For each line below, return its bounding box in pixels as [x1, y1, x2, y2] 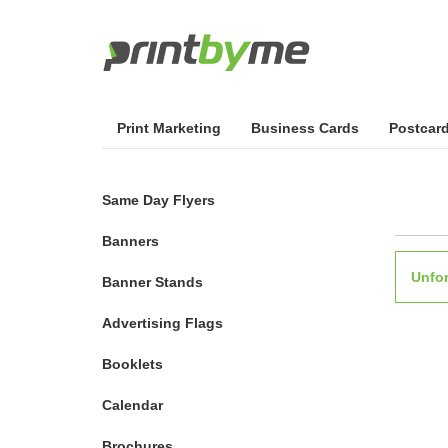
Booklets [102, 356, 163, 372]
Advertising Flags [102, 315, 223, 331]
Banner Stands [102, 274, 203, 290]
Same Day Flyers [102, 192, 215, 208]
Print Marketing [117, 120, 221, 136]
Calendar [102, 397, 163, 413]
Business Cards [251, 120, 359, 136]
